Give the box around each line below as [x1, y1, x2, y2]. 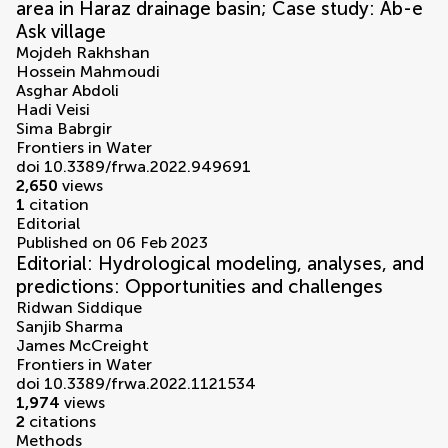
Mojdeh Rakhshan [16, 43, 150, 63]
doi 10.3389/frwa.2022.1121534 [16, 374, 256, 394]
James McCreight [16, 336, 149, 356]
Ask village [16, 20, 106, 44]
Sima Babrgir [16, 119, 112, 139]
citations [25, 412, 96, 432]
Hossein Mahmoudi [16, 62, 160, 82]
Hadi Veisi [16, 100, 90, 120]
